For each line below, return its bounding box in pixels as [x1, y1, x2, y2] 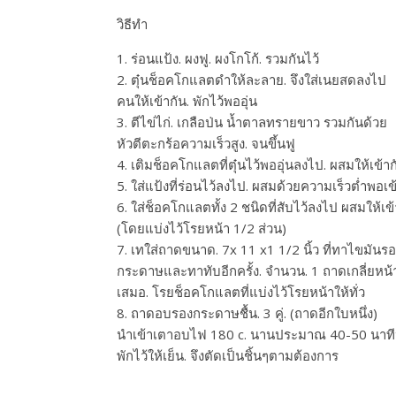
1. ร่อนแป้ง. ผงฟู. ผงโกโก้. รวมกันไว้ [117, 49, 319, 67]
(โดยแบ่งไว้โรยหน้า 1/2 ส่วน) [117, 219, 286, 237]
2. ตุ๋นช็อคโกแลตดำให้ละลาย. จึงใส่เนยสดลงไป [117, 71, 386, 88]
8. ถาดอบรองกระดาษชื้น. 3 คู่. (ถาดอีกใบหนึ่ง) [117, 304, 377, 322]
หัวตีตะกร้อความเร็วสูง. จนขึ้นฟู [117, 134, 295, 152]
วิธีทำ [117, 15, 148, 33]
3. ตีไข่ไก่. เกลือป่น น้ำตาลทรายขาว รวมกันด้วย [117, 113, 387, 131]
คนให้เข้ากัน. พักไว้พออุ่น [117, 92, 257, 110]
